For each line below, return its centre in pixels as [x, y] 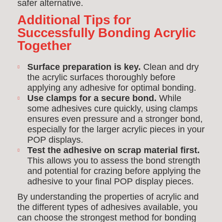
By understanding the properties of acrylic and [108, 197]
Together [44, 46]
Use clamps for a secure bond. [92, 98]
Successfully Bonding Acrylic [107, 33]
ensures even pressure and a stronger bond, [115, 119]
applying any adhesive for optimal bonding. [112, 88]
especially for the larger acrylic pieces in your [116, 129]
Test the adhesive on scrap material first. [113, 150]
